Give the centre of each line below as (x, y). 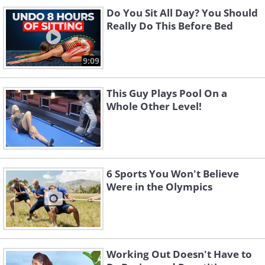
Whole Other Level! (154, 106)
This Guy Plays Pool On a (167, 93)
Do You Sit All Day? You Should (182, 13)
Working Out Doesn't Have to (179, 254)
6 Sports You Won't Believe (173, 174)
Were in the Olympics (159, 187)
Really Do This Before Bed (170, 26)
